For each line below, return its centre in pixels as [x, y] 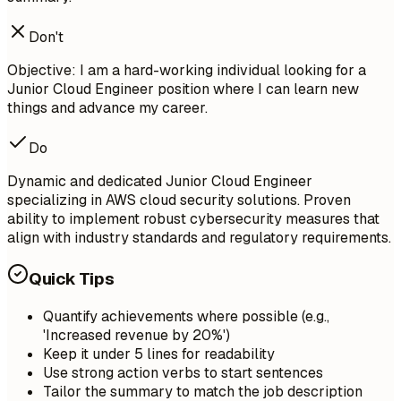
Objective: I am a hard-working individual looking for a [187, 70]
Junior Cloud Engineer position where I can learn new [183, 89]
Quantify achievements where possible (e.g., [186, 317]
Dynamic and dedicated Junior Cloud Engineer [160, 181]
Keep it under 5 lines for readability [159, 354]
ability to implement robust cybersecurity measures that [193, 218]
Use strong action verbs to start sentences [183, 373]
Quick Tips [72, 279]
